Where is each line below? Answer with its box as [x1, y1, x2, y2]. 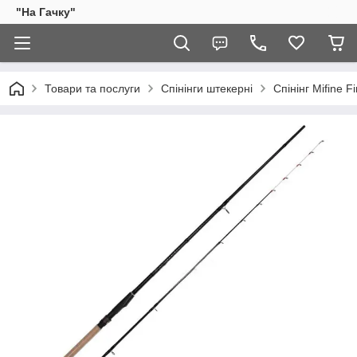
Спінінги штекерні [161, 82, 253, 95]
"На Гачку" [16, 6, 76, 18]
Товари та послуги [45, 82, 140, 95]
